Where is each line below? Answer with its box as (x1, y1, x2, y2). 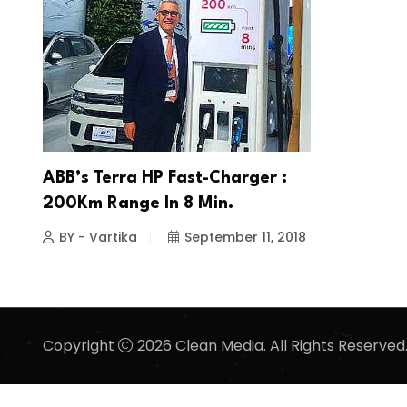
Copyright (43, 334, 118, 356)
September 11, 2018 (184, 228, 306, 247)
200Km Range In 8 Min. (43, 195, 233, 213)
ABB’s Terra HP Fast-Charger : (43, 170, 287, 187)
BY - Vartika (59, 228, 137, 247)
